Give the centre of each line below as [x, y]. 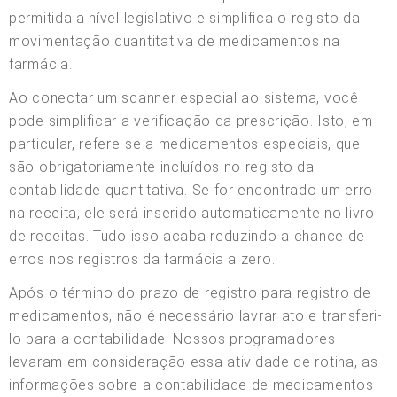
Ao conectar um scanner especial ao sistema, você [184, 97]
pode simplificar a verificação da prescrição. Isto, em [191, 121]
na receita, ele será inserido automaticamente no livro [192, 213]
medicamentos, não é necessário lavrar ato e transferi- [196, 315]
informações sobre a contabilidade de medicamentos [191, 385]
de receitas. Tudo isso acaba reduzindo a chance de [187, 236]
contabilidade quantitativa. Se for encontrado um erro [191, 190]
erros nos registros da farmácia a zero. [142, 259]
